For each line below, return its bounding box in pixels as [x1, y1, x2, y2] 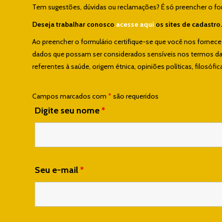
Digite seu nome [35, 105, 102, 116]
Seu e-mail [35, 164, 80, 175]
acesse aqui [116, 19, 154, 29]
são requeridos [111, 91, 159, 101]
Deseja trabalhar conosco [32, 19, 116, 29]
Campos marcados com [32, 91, 108, 101]
